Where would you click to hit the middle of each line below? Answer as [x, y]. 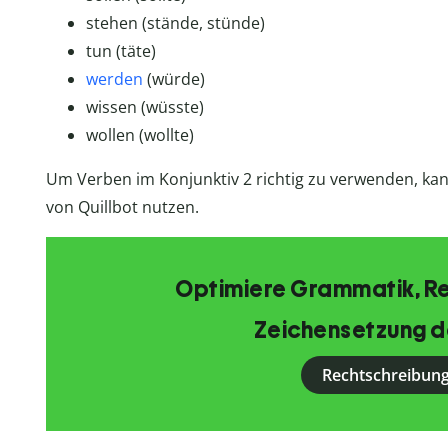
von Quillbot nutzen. [122, 207]
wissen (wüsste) [144, 107]
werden [114, 79]
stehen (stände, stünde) [175, 23]
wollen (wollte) [139, 135]
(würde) [173, 79]
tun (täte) [120, 51]
